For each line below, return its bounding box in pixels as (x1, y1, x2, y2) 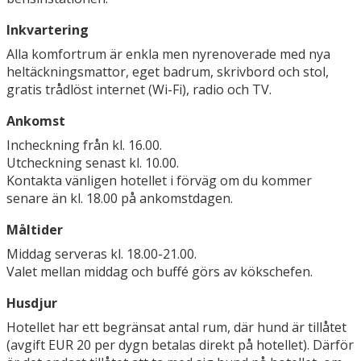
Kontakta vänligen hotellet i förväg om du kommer (6, 172, 312, 190)
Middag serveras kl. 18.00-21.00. (6, 245, 197, 263)
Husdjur (6, 294, 57, 313)
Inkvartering (6, 21, 89, 39)
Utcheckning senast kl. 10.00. (6, 154, 179, 172)
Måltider (6, 221, 63, 239)
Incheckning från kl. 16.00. (6, 136, 162, 155)
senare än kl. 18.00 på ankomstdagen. (6, 189, 233, 208)
